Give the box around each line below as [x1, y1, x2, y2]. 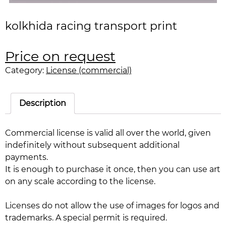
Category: [5, 65, 46, 75]
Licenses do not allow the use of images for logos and [5, 200, 219, 210]
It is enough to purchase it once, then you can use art [5, 164, 220, 174]
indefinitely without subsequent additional [5, 140, 180, 150]
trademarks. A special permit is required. [5, 212, 167, 222]
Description [19, 98, 66, 108]
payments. [5, 152, 48, 162]
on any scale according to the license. [5, 176, 155, 186]
